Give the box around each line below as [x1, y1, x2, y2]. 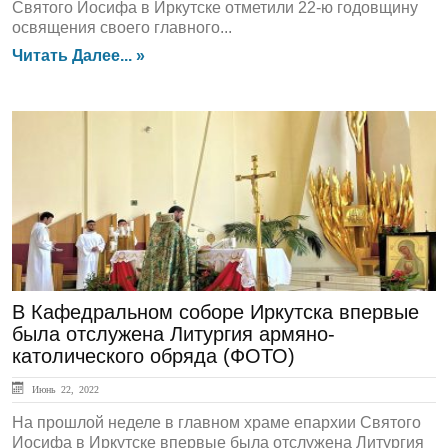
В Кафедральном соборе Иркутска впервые [12, 301, 419, 323]
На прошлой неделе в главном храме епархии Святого [12, 414, 421, 431]
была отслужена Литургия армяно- [12, 323, 335, 345]
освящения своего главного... [12, 19, 232, 36]
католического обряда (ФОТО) [12, 345, 295, 367]
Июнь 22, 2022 [27, 384, 99, 394]
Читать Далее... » [12, 47, 145, 64]
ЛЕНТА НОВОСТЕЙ [24, 133, 204, 155]
